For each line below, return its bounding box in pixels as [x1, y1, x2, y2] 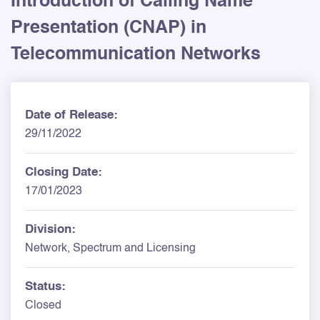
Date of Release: [25, 109, 118, 121]
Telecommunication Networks [11, 45, 261, 64]
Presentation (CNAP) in [11, 19, 206, 37]
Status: [25, 280, 66, 293]
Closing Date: [25, 166, 102, 179]
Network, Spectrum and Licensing [25, 242, 196, 254]
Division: [25, 223, 76, 236]
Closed [25, 299, 61, 311]
